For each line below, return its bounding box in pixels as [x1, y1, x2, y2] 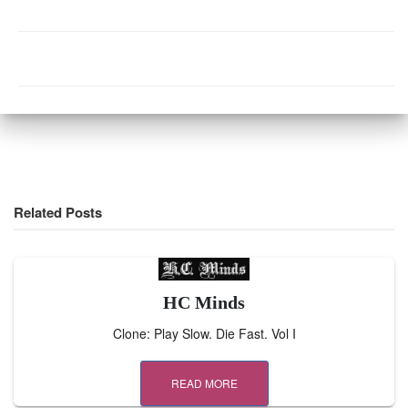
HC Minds [163, 292, 245, 313]
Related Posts [14, 202, 102, 223]
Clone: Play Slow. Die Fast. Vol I [112, 324, 296, 343]
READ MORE [170, 375, 238, 392]
